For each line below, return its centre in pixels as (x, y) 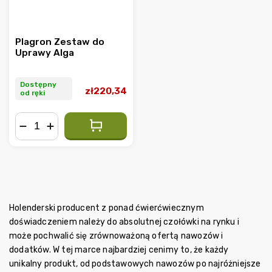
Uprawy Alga (45, 53)
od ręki (32, 93)
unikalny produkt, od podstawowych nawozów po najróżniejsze (135, 263)
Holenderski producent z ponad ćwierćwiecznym (107, 208)
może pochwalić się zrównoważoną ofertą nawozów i (116, 236)
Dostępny (38, 85)
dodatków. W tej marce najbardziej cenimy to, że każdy (119, 250)
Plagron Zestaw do (60, 42)
